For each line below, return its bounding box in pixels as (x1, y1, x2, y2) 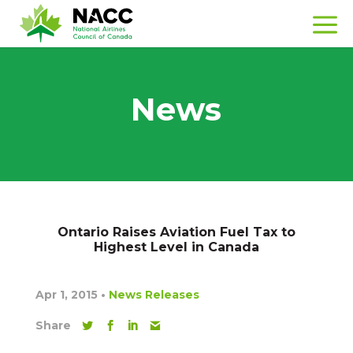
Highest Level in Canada (93, 240, 259, 255)
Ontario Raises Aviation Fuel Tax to (57, 225, 295, 240)
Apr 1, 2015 (35, 288, 101, 302)
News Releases (108, 288, 199, 302)
